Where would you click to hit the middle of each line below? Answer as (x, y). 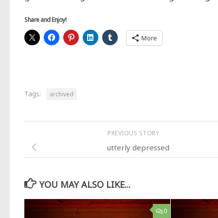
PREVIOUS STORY (134, 133)
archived (62, 94)
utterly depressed (138, 147)
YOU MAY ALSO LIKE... (85, 184)
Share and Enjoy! (45, 20)
